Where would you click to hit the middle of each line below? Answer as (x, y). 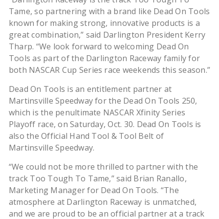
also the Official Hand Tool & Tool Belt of (86, 136)
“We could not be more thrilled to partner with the (103, 167)
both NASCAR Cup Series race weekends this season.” (109, 70)
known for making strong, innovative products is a (104, 23)
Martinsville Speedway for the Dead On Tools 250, (103, 101)
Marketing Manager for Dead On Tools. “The (94, 190)
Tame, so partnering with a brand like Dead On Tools (109, 11)
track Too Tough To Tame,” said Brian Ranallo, (98, 179)
